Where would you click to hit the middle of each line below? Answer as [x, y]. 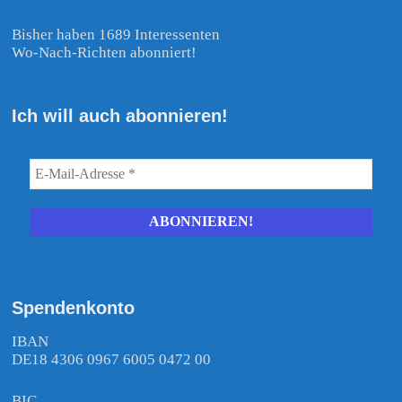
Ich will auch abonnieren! [120, 116]
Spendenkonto [74, 308]
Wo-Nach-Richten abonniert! [105, 53]
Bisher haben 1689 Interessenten [116, 35]
